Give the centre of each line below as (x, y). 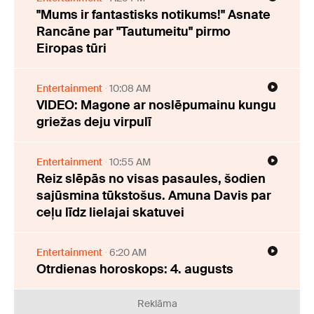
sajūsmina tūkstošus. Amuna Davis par (154, 195)
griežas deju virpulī (94, 122)
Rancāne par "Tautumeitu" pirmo (134, 31)
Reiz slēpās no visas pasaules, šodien (151, 178)
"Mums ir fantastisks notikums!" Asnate (153, 14)
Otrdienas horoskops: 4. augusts (135, 269)
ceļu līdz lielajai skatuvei (110, 212)
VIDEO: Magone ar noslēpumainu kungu (156, 105)
